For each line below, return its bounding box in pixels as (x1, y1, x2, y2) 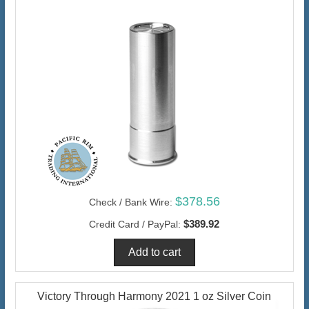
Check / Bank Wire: (88, 196, 172, 208)
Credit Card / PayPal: (89, 218, 181, 230)
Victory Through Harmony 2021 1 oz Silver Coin (37, 290, 272, 302)
